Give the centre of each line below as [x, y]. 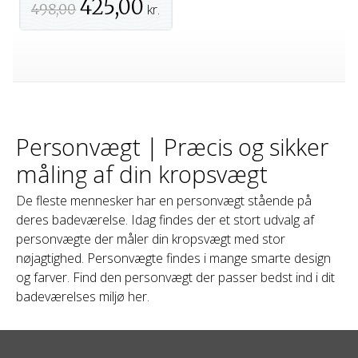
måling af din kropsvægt [142, 173]
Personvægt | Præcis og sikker [172, 146]
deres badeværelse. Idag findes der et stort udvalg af [165, 220]
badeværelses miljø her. [83, 297]
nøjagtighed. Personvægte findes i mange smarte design [173, 259]
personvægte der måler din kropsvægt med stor [151, 239]
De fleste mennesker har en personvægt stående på [164, 201]
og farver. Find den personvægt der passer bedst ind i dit [175, 278]
